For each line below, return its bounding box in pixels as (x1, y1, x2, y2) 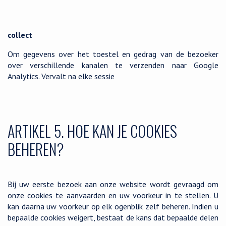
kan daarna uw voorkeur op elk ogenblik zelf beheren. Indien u (8, 201, 218, 211)
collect (8, 30, 32, 40)
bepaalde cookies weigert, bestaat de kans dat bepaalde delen (8, 212, 218, 222)
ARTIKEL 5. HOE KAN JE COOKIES (8, 120, 177, 142)
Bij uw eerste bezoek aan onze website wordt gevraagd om (8, 179, 218, 189)
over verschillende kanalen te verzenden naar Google (8, 60, 218, 70)
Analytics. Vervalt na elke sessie (8, 71, 115, 81)
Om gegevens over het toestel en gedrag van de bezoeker (8, 49, 218, 59)
